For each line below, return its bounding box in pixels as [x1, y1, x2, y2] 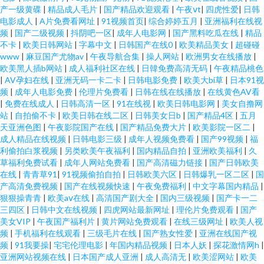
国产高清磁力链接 [137, 157, 204, 167]
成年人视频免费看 [128, 134, 196, 144]
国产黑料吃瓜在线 [173, 28, 240, 38]
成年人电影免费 [15, 87, 74, 97]
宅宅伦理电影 [54, 240, 105, 250]
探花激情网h [213, 240, 261, 250]
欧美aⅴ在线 [48, 193, 91, 203]
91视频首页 [101, 16, 144, 26]
